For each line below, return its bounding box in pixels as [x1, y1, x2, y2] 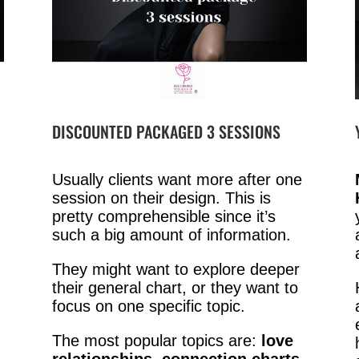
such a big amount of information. [51, 226, 291, 244]
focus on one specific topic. [51, 297, 245, 316]
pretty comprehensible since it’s [51, 208, 276, 226]
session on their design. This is [51, 189, 271, 208]
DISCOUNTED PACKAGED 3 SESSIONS [51, 119, 280, 143]
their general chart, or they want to [51, 279, 298, 297]
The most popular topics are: [51, 332, 261, 350]
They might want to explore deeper [51, 260, 300, 279]
